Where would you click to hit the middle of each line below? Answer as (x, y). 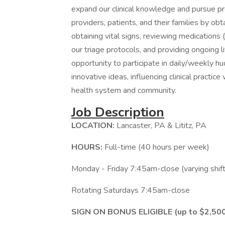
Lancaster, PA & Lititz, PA (161, 126)
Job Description (118, 112)
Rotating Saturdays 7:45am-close (131, 190)
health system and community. (124, 90)
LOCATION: (94, 126)
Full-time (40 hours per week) (157, 147)
